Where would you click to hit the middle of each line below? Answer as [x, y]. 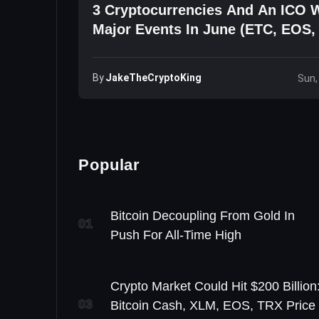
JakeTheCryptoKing [153, 78]
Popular [110, 165]
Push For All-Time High [176, 235]
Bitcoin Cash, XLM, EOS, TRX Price [213, 306]
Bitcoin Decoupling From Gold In [203, 216]
